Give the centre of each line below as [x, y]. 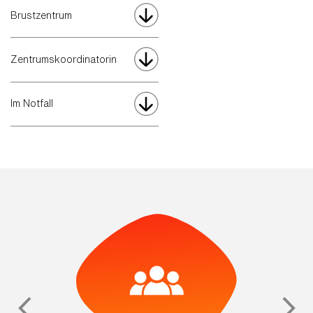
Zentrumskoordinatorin [64, 59]
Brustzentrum [41, 15]
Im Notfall [32, 104]
